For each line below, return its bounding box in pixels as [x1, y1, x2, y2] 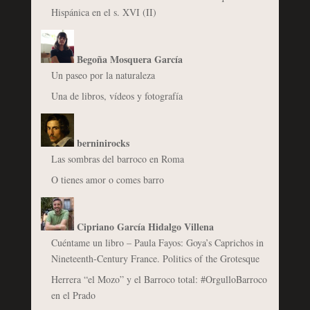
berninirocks [76, 135, 129, 150]
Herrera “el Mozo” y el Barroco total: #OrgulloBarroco [51, 272, 267, 286]
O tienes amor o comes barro [51, 172, 164, 186]
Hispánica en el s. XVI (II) [51, 5, 156, 19]
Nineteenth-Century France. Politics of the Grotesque [51, 251, 259, 265]
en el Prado [51, 288, 95, 302]
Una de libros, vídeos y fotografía [51, 89, 183, 102]
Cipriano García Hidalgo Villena [76, 219, 214, 234]
